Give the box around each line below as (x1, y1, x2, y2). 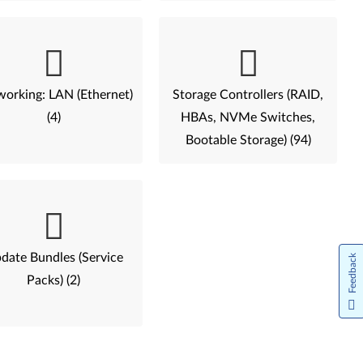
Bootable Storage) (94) (185, 134, 311, 147)
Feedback (348, 253, 357, 293)
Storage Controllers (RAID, (173, 88, 323, 101)
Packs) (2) (27, 274, 81, 287)
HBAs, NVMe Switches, (181, 111, 315, 124)
